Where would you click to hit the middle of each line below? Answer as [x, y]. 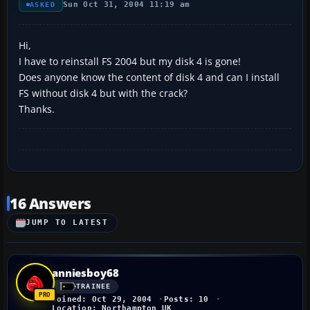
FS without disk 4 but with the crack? [103, 93]
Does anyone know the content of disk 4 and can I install [149, 77]
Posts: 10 [186, 299]
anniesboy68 [85, 272]
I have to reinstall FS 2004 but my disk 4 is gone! [130, 61]
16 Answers [51, 203]
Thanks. [37, 109]
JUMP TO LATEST [67, 223]
